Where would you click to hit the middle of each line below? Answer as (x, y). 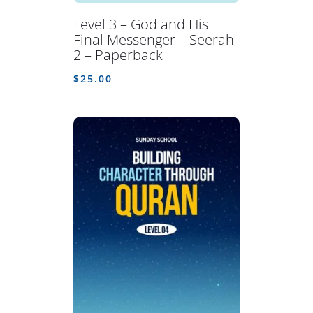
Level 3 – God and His (140, 24)
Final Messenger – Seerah (153, 40)
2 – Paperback (118, 55)
